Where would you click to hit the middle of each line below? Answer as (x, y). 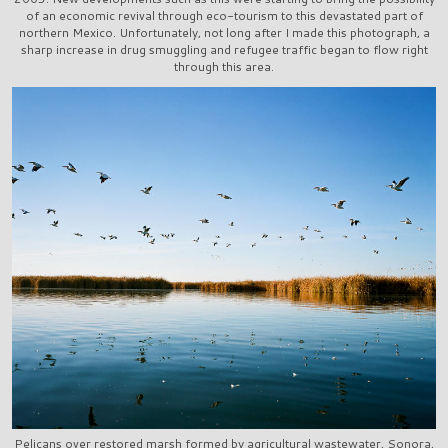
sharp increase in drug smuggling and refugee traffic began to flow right (224, 50)
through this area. (224, 67)
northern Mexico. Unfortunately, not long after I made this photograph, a (224, 33)
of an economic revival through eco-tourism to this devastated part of (224, 16)
